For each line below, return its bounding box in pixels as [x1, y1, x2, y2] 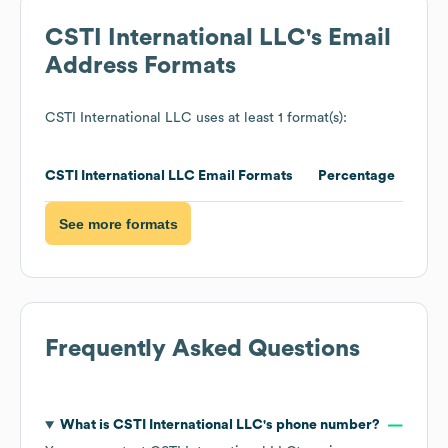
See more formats [58, 215, 178, 232]
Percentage [318, 169, 395, 184]
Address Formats [45, 54, 236, 79]
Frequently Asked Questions [45, 337, 360, 362]
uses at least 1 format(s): [192, 111, 347, 126]
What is [59, 418, 113, 433]
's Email [306, 26, 391, 51]
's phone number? [262, 418, 380, 433]
